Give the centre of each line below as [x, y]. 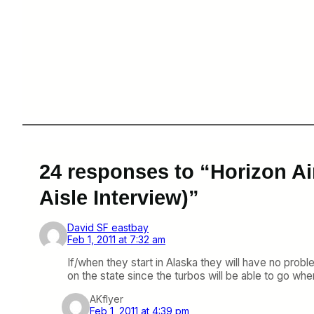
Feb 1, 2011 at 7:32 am [116, 239]
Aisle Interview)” [119, 197]
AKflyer [107, 299]
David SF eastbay [108, 227]
